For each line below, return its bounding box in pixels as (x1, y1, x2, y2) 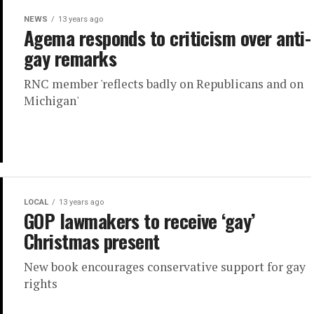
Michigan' (24, 93, 79, 109)
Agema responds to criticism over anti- (24, 24, 311, 53)
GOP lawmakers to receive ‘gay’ (24, 207, 255, 235)
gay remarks (24, 44, 117, 73)
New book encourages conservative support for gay (24, 259, 306, 275)
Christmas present (24, 227, 160, 256)
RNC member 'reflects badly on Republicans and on (24, 76, 303, 93)
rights (24, 275, 57, 292)
